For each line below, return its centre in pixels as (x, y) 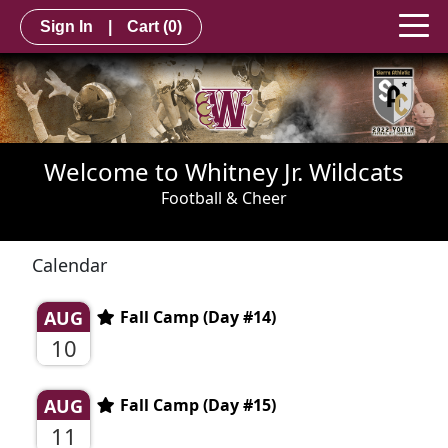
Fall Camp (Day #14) (198, 316)
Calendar (69, 264)
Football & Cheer (224, 197)
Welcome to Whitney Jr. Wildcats (224, 171)
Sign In (66, 26)
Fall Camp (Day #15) (198, 404)
